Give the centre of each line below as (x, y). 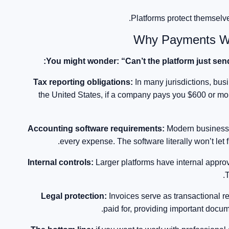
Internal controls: (62, 162)
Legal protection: (74, 196)
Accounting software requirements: (97, 129)
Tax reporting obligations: (83, 82)
